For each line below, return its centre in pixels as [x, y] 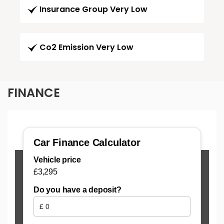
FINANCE [34, 93]
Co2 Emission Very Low [86, 47]
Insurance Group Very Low [93, 9]
